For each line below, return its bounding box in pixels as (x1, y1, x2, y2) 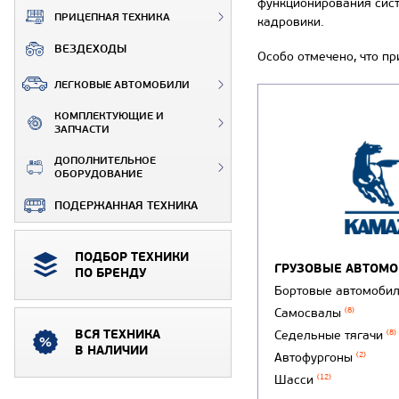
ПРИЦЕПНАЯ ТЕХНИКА (54, 10, 170, 24)
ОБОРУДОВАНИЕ (54, 167, 142, 181)
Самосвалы (274, 305, 345, 322)
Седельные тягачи (274, 328, 387, 344)
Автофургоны (274, 350, 356, 366)
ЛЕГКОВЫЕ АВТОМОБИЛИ (54, 77, 190, 92)
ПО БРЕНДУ (75, 265, 146, 281)
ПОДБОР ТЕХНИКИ (75, 248, 189, 265)
